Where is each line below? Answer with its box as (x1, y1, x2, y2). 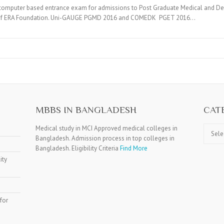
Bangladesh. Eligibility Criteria (35, 144, 120, 152)
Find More (119, 144, 147, 152)
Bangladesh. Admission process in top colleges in (35, 134, 174, 142)
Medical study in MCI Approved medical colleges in (35, 124, 177, 132)
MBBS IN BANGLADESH (35, 104, 136, 115)
